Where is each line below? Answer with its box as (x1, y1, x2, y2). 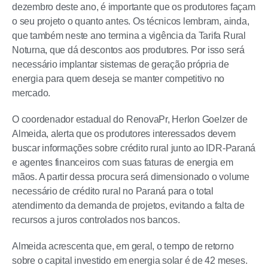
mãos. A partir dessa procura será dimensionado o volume (12, 172, 249, 182)
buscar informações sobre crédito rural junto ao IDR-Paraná (12, 143, 256, 153)
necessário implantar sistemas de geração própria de (12, 59, 229, 69)
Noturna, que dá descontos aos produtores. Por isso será (12, 45, 245, 55)
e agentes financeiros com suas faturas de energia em (12, 157, 233, 167)
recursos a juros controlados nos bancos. (12, 215, 180, 225)
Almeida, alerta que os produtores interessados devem (12, 129, 236, 139)
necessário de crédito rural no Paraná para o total (12, 186, 214, 196)
